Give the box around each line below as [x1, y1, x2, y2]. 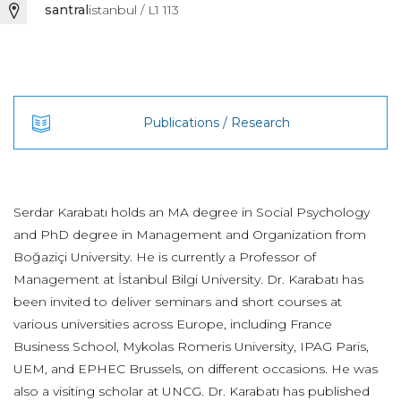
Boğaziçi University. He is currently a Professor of [13, 249, 316, 265]
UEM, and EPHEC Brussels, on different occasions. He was [13, 361, 378, 377]
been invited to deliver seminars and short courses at [13, 294, 342, 310]
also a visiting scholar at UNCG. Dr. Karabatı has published [13, 383, 370, 399]
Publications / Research [142, 115, 290, 131]
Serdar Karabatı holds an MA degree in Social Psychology [13, 204, 370, 220]
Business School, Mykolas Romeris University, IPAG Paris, [13, 338, 369, 354]
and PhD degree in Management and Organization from [13, 226, 366, 243]
